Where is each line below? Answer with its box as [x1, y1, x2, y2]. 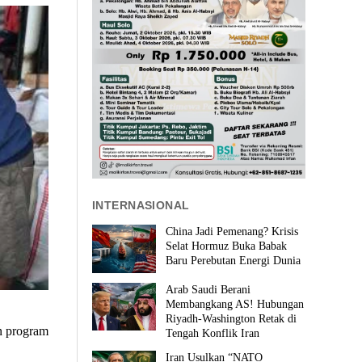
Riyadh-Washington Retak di [166, 312, 297, 325]
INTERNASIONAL [92, 198, 190, 212]
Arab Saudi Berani [166, 283, 251, 296]
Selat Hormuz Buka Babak [166, 240, 288, 253]
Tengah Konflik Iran [166, 326, 260, 339]
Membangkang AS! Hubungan [166, 297, 305, 310]
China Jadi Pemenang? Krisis [166, 225, 299, 238]
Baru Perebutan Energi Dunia [166, 255, 301, 267]
